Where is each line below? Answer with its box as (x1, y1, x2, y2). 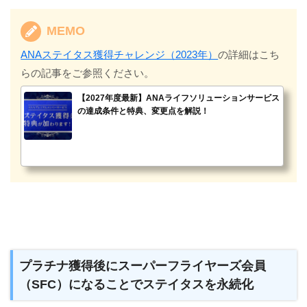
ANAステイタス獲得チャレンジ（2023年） (21, 48, 219, 60)
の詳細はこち (218, 48, 280, 60)
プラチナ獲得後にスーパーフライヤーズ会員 (19, 258, 267, 273)
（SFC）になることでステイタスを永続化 (19, 277, 254, 292)
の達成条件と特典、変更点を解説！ (77, 106, 210, 116)
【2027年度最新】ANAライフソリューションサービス (77, 93, 280, 103)
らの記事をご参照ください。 (21, 66, 155, 79)
